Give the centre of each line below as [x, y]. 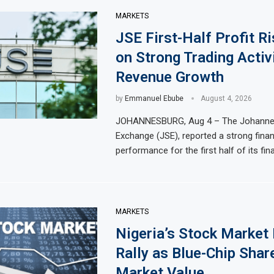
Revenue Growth [169, 77]
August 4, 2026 [226, 98]
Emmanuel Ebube [154, 98]
